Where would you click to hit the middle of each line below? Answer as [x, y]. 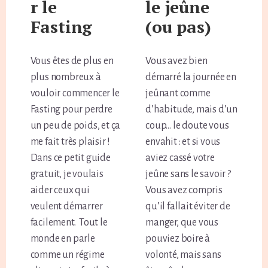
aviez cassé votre [180, 158]
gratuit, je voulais [67, 174]
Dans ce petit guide [70, 158]
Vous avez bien [176, 61]
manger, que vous [182, 222]
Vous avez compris [184, 190]
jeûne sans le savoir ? [188, 174]
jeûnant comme [178, 93]
